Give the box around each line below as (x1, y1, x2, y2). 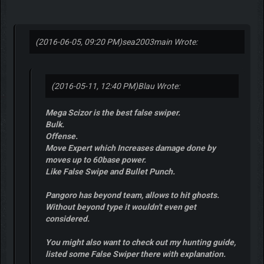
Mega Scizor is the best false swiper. (45, 107, 180, 117)
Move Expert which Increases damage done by (45, 143, 216, 153)
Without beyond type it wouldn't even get (45, 202, 196, 212)
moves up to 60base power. (45, 154, 146, 164)
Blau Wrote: (137, 81, 180, 91)
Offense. (45, 131, 78, 141)
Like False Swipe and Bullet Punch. (45, 166, 175, 176)
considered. (45, 213, 90, 223)
